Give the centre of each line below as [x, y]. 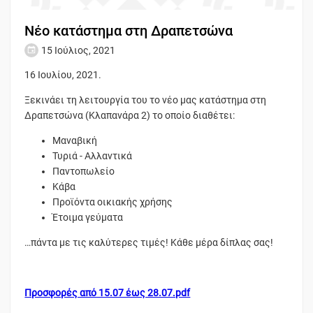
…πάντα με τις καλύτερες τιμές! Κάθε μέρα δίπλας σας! [149, 242]
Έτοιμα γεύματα [88, 217]
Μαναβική [75, 140]
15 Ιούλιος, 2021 [79, 50]
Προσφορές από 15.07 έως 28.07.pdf [108, 292]
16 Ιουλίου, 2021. [63, 74]
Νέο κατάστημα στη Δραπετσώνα [129, 30]
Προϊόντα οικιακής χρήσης [113, 202]
